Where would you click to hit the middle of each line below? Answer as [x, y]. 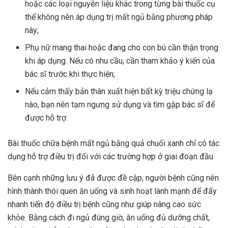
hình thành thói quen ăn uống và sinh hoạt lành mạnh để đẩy [112, 191]
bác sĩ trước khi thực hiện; [70, 74]
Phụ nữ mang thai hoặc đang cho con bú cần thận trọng [122, 48]
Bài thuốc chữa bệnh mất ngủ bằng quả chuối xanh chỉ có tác [113, 144]
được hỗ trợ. [47, 118]
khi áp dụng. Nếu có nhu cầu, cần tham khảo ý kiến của [120, 61]
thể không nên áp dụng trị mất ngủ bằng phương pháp [119, 17]
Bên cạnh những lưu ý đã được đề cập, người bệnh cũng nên [113, 178]
